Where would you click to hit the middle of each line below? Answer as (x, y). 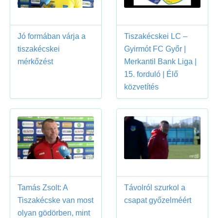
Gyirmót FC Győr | (155, 49)
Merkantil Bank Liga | (160, 61)
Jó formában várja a (52, 36)
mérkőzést (35, 61)
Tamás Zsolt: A (43, 188)
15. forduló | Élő (151, 74)
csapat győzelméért (158, 200)
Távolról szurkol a (155, 188)
